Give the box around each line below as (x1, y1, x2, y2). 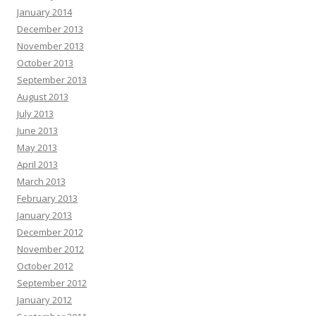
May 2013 (17, 140, 57, 154)
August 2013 (17, 90, 68, 103)
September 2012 (17, 276, 87, 289)
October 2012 (17, 259, 73, 272)
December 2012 (17, 225, 83, 238)
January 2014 (17, 5, 72, 18)
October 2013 (17, 56, 73, 69)
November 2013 (17, 39, 84, 52)
